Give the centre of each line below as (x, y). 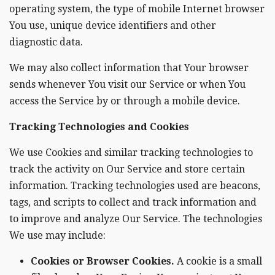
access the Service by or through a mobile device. (125, 101)
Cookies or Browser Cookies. (103, 261)
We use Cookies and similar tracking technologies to (131, 153)
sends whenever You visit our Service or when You (127, 84)
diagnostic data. (46, 42)
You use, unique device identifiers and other (113, 25)
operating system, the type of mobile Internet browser (137, 9)
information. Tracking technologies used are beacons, (135, 186)
